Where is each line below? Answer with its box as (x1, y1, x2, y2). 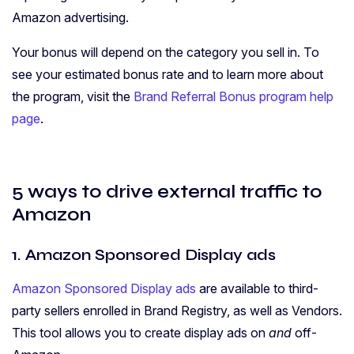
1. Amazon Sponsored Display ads (12, 245, 276, 265)
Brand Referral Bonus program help (134, 88, 333, 105)
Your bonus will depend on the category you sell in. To (12, 44, 319, 61)
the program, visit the (12, 88, 134, 105)
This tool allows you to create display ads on (12, 325, 269, 341)
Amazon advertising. (12, 9, 135, 26)
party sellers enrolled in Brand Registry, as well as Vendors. (12, 303, 342, 319)
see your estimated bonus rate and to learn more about (12, 66, 323, 83)
